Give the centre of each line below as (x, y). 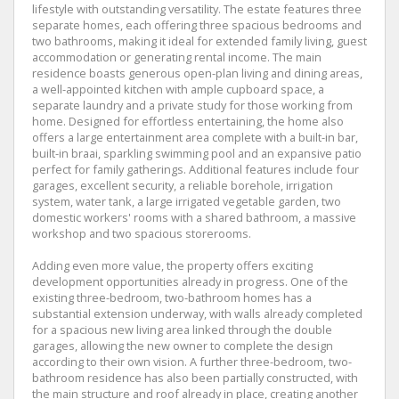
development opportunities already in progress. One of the (190, 282)
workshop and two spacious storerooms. (142, 234)
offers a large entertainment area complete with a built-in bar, (195, 138)
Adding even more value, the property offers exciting (172, 266)
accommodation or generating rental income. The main (177, 57)
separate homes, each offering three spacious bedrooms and (197, 25)
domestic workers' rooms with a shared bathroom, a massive (194, 218)
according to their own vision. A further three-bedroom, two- (192, 362)
